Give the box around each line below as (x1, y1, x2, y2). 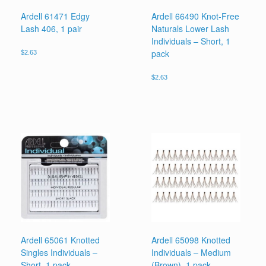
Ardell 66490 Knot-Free (151, 10, 240, 23)
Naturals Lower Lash (151, 23, 230, 35)
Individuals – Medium (151, 246, 232, 258)
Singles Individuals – (21, 246, 97, 258)
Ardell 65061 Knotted (21, 233, 100, 246)
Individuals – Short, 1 (151, 35, 231, 47)
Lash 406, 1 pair (21, 23, 82, 35)
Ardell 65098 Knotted (151, 233, 231, 246)
